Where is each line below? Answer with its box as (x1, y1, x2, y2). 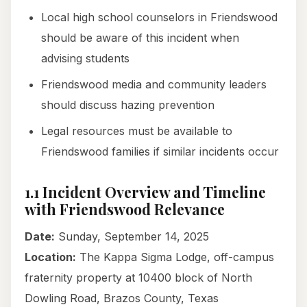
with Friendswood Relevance (25, 199, 225, 219)
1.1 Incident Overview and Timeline (25, 182, 266, 202)
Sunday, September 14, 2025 (55, 230, 209, 244)
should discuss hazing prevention (41, 98, 214, 112)
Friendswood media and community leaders (41, 77, 267, 92)
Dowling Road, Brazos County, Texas (25, 291, 219, 306)
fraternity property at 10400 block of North (25, 271, 252, 285)
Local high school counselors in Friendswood (41, 10, 278, 25)
